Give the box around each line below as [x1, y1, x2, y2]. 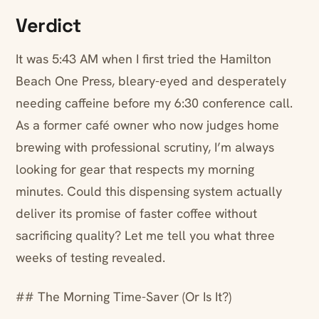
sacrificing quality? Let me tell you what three [16, 227, 275, 244]
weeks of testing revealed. [16, 249, 165, 266]
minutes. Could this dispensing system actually [16, 183, 282, 200]
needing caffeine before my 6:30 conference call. [16, 95, 293, 112]
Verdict [16, 13, 81, 38]
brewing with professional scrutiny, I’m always [16, 139, 274, 156]
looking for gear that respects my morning [16, 161, 254, 178]
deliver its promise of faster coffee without [16, 205, 257, 222]
